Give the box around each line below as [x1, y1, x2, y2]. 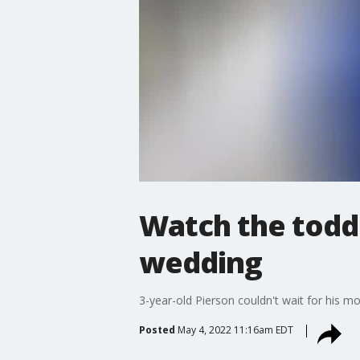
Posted [138, 322, 175, 337]
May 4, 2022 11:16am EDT [177, 322, 293, 337]
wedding [138, 242, 262, 282]
